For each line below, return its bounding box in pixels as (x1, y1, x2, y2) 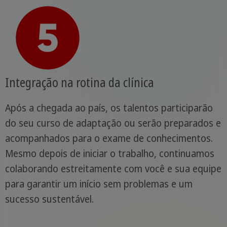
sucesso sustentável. (5, 192, 94, 206)
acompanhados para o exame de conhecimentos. (5, 131, 213, 145)
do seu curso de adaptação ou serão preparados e (5, 116, 221, 130)
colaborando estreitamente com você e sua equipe (5, 162, 221, 175)
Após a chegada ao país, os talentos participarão (5, 101, 213, 115)
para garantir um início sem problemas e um (5, 177, 193, 191)
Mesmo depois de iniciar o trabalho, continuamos (5, 146, 214, 160)
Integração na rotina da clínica (5, 73, 154, 91)
